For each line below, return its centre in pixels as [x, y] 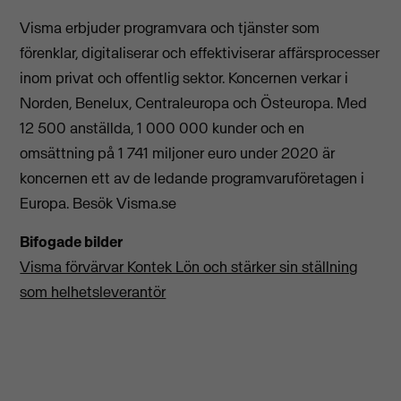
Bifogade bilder [72, 241]
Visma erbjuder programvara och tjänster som [170, 28]
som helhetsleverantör [93, 291]
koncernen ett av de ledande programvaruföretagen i [192, 179]
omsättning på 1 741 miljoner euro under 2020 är [178, 154]
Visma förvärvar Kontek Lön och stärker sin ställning [189, 266]
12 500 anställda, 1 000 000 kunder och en [162, 128]
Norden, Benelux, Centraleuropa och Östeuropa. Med [194, 103]
